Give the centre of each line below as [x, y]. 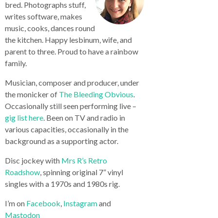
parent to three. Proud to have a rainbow [72, 51]
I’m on [16, 203]
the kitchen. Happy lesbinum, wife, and [68, 40]
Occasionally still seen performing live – [71, 106]
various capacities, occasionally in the [67, 129]
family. [16, 63]
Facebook [43, 203]
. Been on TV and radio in [84, 118]
